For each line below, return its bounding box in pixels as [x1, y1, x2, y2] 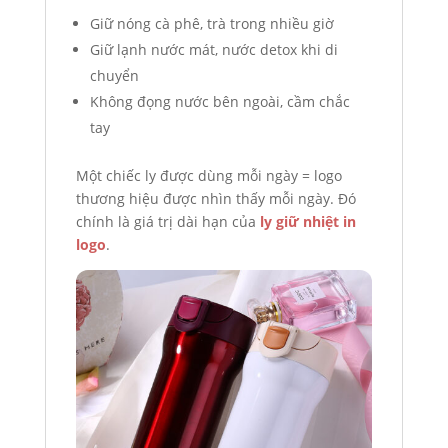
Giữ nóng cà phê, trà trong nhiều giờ [89, 13, 334, 33]
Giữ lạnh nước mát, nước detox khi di [89, 39, 338, 59]
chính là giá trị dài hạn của [75, 211, 260, 231]
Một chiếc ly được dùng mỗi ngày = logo [75, 165, 342, 185]
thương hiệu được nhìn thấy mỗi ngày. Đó [75, 188, 356, 208]
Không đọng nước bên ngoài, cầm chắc [89, 91, 350, 111]
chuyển [89, 65, 139, 85]
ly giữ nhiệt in [259, 211, 356, 231]
